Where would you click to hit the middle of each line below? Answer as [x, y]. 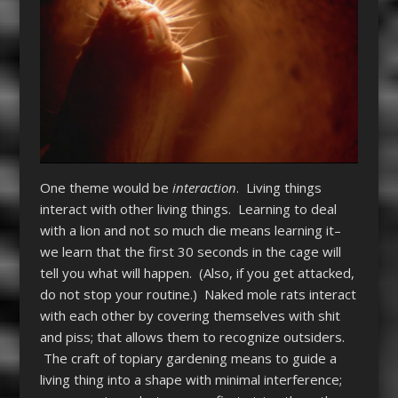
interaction [204, 187]
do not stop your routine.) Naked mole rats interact [198, 294]
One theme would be [106, 187]
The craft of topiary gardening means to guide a [188, 358]
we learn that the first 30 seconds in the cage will [190, 251]
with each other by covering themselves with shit [190, 315]
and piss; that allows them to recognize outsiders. [192, 336]
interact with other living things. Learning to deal [188, 208]
